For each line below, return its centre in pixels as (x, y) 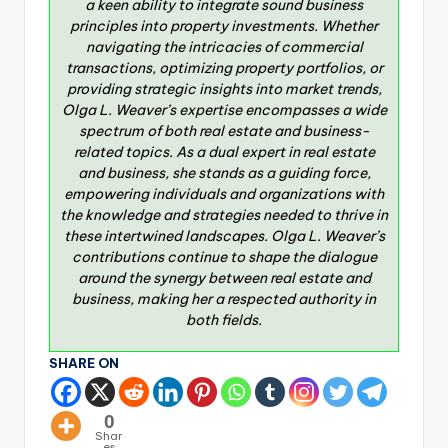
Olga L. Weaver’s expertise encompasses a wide (224, 109)
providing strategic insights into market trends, (224, 88)
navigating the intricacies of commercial (224, 46)
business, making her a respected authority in (224, 298)
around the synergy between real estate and (224, 277)
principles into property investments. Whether (224, 25)
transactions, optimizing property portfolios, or (224, 67)
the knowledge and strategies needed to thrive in (224, 214)
